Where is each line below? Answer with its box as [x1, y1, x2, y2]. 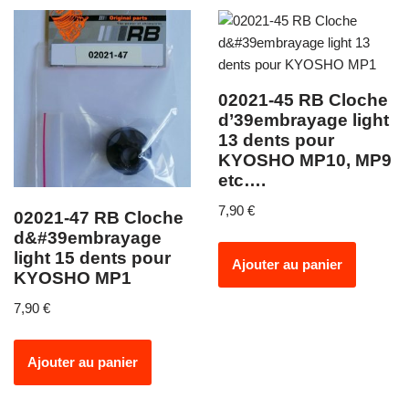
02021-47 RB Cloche [14, 208, 184, 228]
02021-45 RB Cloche [218, 90, 388, 110]
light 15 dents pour [14, 248, 171, 268]
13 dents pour [218, 131, 334, 151]
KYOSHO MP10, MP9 [218, 151, 392, 171]
